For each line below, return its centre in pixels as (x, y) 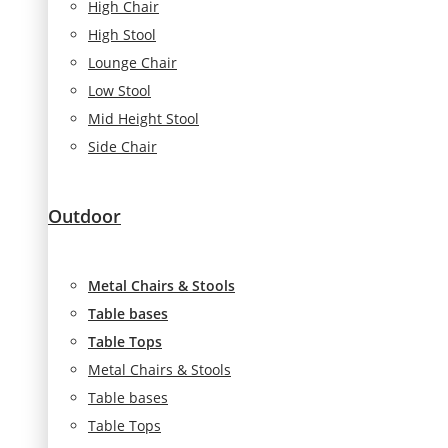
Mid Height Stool (143, 118)
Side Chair (122, 146)
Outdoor (84, 215)
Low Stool (119, 90)
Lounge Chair (132, 62)
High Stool (122, 34)
